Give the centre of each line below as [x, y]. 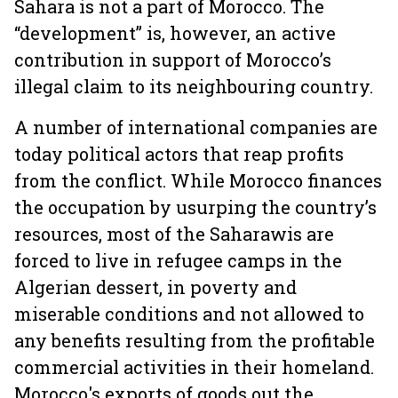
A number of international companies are [196, 127]
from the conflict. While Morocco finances [198, 180]
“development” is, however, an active [175, 33]
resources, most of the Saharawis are [174, 234]
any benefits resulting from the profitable [195, 340]
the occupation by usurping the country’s [195, 207]
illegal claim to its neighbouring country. [198, 86]
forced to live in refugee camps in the [178, 260]
